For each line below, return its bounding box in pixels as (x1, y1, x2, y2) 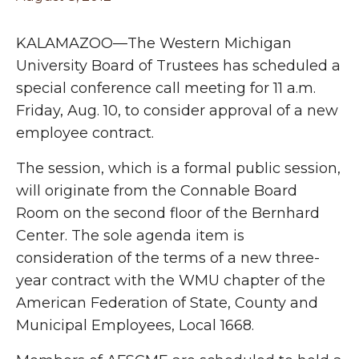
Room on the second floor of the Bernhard (16, 204, 320, 222)
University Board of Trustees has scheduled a (16, 57, 341, 75)
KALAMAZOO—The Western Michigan (16, 34, 292, 52)
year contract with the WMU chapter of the (16, 272, 325, 289)
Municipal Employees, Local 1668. (16, 317, 254, 334)
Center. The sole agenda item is (16, 227, 244, 244)
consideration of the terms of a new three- (16, 249, 320, 267)
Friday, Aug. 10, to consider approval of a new (16, 102, 338, 119)
